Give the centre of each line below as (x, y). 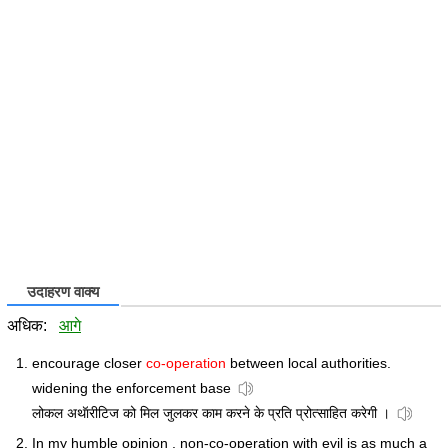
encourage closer (89, 363)
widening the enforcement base (131, 388)
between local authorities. (308, 363)
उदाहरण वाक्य (63, 292)
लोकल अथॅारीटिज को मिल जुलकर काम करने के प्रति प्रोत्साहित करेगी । (211, 413)
